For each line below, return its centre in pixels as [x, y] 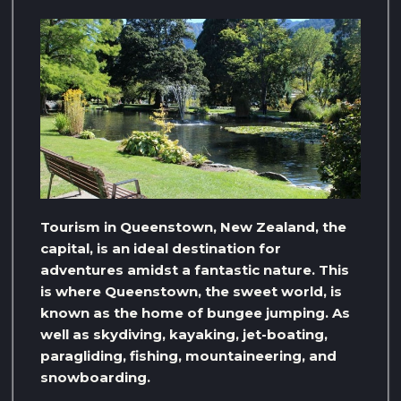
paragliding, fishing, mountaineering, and [188, 355]
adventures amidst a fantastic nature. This [195, 269]
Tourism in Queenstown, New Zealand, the [193, 226]
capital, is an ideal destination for [161, 248]
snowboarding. [95, 377]
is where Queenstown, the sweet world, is [191, 291]
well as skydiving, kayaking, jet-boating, [184, 334]
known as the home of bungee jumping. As [195, 312]
